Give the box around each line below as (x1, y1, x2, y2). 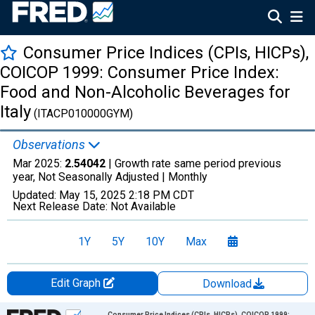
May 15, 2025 (59, 188, 126, 202)
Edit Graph (50, 276, 103, 290)
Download (202, 277, 255, 290)
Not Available (110, 200, 176, 213)
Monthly (168, 170, 207, 184)
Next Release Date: (13, 200, 110, 213)
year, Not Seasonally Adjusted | (13, 170, 168, 184)
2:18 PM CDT (129, 188, 194, 202)
